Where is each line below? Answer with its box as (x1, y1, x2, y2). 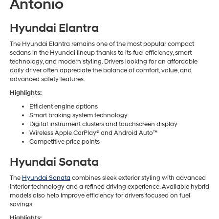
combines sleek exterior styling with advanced (70, 174, 206, 182)
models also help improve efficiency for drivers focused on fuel (10, 192, 190, 200)
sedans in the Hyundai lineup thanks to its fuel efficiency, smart (10, 49, 192, 57)
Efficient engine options (29, 103, 98, 111)
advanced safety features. (10, 75, 85, 84)
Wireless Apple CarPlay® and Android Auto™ (29, 129, 157, 137)
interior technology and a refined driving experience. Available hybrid (10, 183, 209, 191)
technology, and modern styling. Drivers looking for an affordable (10, 58, 197, 66)
